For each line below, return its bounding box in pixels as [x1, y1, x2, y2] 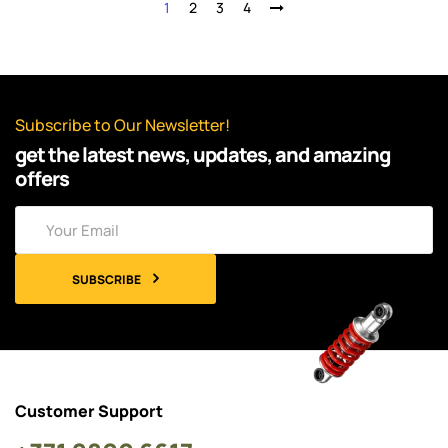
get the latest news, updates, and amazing [15, 141, 390, 168]
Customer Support [15, 400, 163, 422]
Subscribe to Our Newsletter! [15, 114, 230, 136]
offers [15, 165, 69, 192]
